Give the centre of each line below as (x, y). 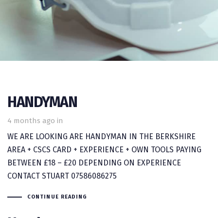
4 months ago (31, 121)
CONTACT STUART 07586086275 (62, 176)
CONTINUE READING (57, 197)
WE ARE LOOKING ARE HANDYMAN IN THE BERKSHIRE (101, 136)
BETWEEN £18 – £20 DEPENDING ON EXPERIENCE (94, 163)
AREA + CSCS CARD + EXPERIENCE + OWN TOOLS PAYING (104, 149)
